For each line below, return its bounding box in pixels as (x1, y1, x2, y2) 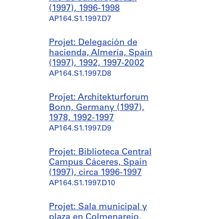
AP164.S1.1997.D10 (49, 180, 115, 187)
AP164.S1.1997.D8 (49, 70, 111, 78)
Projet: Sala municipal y (49, 202, 147, 212)
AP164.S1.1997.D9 (49, 125, 111, 132)
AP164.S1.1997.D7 (49, 16, 111, 23)
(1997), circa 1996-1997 (49, 168, 142, 177)
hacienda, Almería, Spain (49, 48, 153, 58)
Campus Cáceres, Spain (49, 158, 147, 167)
